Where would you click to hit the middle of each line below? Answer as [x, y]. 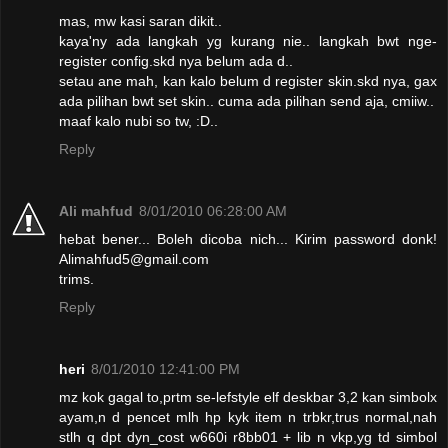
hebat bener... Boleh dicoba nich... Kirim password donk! [248, 238]
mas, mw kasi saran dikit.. [140, 20]
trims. [76, 278]
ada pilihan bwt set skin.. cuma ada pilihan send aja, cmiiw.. [246, 100]
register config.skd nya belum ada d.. [176, 60]
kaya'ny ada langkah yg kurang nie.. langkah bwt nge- [248, 40]
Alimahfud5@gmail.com [134, 258]
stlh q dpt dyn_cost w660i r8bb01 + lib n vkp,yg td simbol [248, 436]
